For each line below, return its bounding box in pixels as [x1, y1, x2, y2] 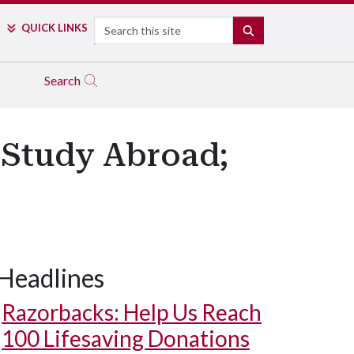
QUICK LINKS [21, 21, 88, 34]
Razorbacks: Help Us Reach [2, 299, 262, 326]
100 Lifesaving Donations [2, 325, 250, 352]
